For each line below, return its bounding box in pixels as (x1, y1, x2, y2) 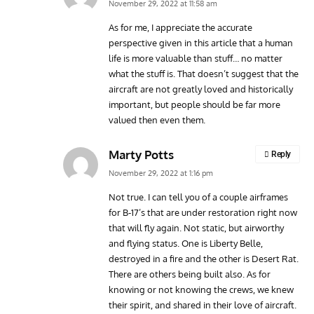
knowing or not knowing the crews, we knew (109, 283, 294, 295)
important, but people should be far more (109, 98, 280, 110)
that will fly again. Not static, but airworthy (109, 221, 284, 233)
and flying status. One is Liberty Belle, (109, 237, 263, 249)
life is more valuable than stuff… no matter (109, 52, 282, 64)
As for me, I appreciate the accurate (109, 21, 252, 33)
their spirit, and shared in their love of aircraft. (109, 299, 296, 310)
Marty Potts (109, 146, 174, 162)
